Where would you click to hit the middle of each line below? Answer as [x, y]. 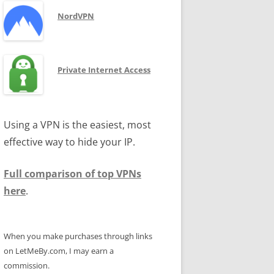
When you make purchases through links [78, 236]
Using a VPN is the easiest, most [77, 125]
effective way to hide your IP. [69, 142]
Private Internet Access [104, 70]
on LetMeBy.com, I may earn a [59, 251]
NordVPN [76, 16]
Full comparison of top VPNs [72, 174]
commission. [27, 265]
